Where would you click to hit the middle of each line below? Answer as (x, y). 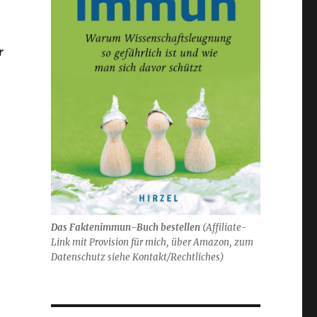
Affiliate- (226, 227)
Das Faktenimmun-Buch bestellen (125, 227)
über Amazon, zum (211, 242)
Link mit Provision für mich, (110, 242)
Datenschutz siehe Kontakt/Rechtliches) (137, 257)
